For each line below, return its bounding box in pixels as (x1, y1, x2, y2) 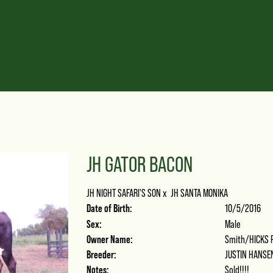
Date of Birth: (86, 202, 132, 214)
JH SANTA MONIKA (170, 186, 228, 199)
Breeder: (86, 248, 116, 261)
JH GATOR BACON (86, 152, 193, 177)
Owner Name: (86, 233, 133, 246)
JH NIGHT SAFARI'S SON (86, 186, 161, 199)
